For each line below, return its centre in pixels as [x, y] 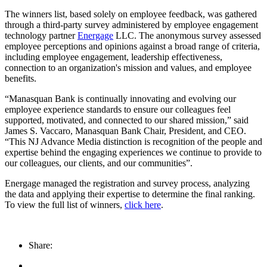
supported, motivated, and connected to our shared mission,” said [127, 120]
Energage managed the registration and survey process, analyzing [127, 183]
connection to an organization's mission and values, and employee [128, 67]
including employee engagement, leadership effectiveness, [114, 57]
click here [143, 204]
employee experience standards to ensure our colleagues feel [118, 109]
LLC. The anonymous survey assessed [187, 35]
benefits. [21, 78]
